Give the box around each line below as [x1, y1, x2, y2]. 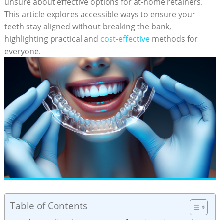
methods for [149, 33, 198, 44]
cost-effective [100, 33, 150, 44]
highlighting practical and [4, 33, 100, 44]
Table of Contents [9, 198, 87, 212]
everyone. [4, 45, 41, 56]
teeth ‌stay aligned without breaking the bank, [4, 21, 171, 32]
